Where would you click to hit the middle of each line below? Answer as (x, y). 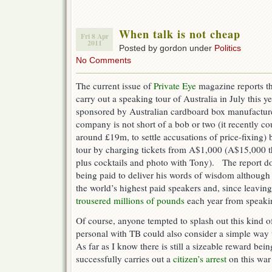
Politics (228, 48)
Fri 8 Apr (94, 36)
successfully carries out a (124, 259)
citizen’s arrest (200, 259)
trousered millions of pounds (130, 201)
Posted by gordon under (167, 48)
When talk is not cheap (180, 34)
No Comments (104, 60)
